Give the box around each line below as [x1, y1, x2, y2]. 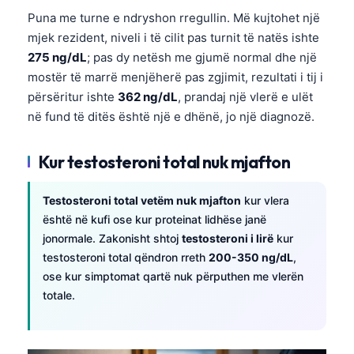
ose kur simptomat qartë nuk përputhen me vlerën [43, 269, 303, 283]
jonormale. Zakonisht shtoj [43, 231, 182, 245]
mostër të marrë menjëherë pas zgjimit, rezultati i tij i [28, 69, 323, 85]
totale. [43, 288, 75, 302]
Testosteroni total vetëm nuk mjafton [43, 193, 241, 207]
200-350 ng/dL [209, 250, 293, 264]
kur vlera [241, 193, 289, 207]
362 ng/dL [118, 88, 178, 104]
